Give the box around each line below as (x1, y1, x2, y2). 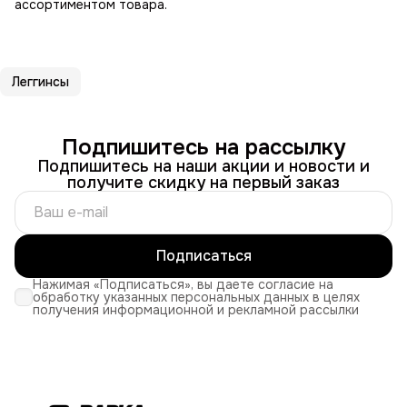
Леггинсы (12, 73, 69, 90)
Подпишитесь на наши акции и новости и (37, 155, 370, 176)
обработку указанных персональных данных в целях (33, 288, 360, 305)
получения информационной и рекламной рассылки (33, 301, 359, 318)
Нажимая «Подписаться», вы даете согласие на (33, 275, 333, 293)
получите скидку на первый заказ (67, 172, 340, 193)
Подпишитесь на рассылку (61, 133, 346, 161)
